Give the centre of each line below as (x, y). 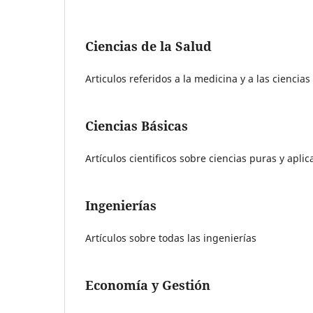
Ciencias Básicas (137, 126)
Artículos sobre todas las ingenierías (171, 238)
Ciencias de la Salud (148, 46)
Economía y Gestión (148, 285)
